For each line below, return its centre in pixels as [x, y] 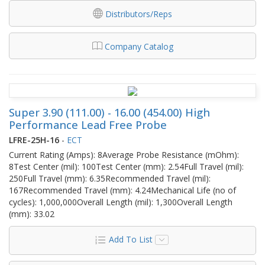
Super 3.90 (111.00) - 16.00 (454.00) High [109, 112]
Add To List [130, 239]
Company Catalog [139, 46]
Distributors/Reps [139, 14]
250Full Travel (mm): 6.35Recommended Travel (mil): [110, 178]
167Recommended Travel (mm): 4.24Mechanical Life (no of [122, 190]
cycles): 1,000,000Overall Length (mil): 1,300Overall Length [121, 202]
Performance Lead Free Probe [88, 125]
